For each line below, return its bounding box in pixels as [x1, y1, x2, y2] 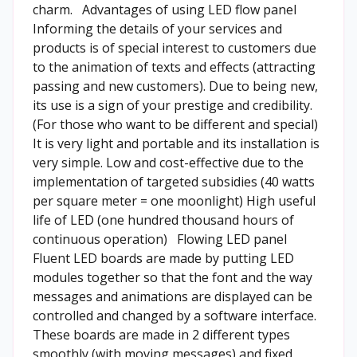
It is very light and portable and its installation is [33, 135, 320, 152]
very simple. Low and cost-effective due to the [33, 154, 304, 171]
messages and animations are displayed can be [33, 288, 312, 305]
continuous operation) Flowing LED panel [33, 230, 287, 248]
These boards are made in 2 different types [33, 326, 290, 343]
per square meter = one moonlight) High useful [33, 192, 316, 210]
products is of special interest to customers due [33, 39, 316, 57]
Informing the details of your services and [33, 20, 282, 37]
